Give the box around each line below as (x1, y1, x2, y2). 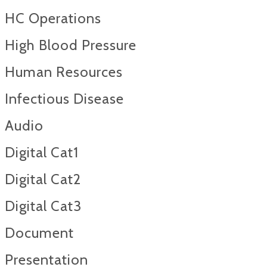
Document (5, 224, 74, 241)
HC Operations (5, 10, 101, 27)
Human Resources (5, 63, 123, 80)
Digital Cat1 (5, 144, 79, 161)
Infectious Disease (5, 90, 124, 107)
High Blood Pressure (5, 36, 136, 54)
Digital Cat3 (5, 197, 82, 215)
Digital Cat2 (5, 170, 81, 188)
